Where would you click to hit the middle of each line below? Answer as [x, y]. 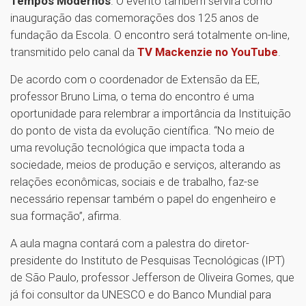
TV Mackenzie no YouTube [208, 52]
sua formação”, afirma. [66, 216]
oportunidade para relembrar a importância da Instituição [151, 114]
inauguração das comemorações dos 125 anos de [135, 18]
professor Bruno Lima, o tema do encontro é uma [132, 97]
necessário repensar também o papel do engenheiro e [143, 199]
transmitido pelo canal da [74, 52]
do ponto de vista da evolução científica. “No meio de [142, 131]
